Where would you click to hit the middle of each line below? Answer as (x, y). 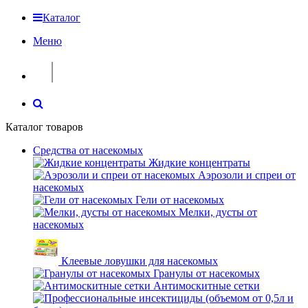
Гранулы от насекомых (207, 273)
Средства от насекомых (88, 150)
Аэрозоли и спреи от (247, 175)
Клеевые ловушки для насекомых (140, 261)
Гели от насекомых (180, 200)
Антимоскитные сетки (207, 286)
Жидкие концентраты (199, 163)
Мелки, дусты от (218, 212)
